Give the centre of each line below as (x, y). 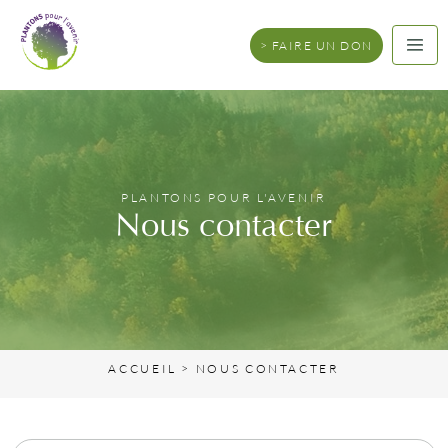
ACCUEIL (142, 368)
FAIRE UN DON (322, 45)
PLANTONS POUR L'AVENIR (224, 198)
